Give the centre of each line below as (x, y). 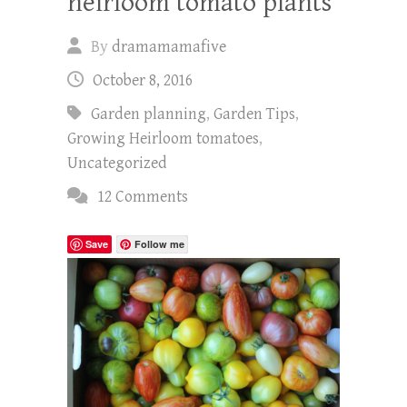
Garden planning (149, 114)
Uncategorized (117, 164)
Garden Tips (254, 114)
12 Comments (143, 197)
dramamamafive (169, 47)
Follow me (159, 244)
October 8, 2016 (143, 81)
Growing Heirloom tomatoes (163, 139)
